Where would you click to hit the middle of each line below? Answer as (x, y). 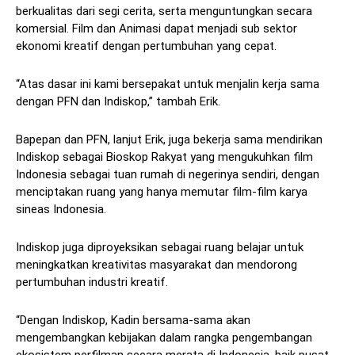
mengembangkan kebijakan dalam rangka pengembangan (164, 338)
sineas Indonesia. (61, 210)
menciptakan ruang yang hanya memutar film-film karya (162, 192)
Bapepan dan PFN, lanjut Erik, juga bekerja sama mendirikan (169, 140)
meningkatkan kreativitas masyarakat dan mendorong (157, 265)
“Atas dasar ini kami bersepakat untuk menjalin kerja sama (168, 84)
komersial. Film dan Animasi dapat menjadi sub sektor (157, 29)
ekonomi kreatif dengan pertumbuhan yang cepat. (146, 46)
